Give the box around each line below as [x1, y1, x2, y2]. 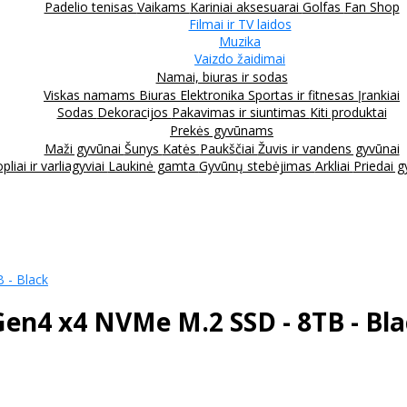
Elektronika [180, 85, 248, 104]
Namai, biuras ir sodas [155, 67, 288, 85]
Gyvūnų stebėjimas [198, 156, 315, 174]
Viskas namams [44, 85, 139, 104]
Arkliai [314, 156, 353, 174]
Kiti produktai [309, 103, 387, 121]
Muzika [219, 32, 261, 50]
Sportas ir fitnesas [248, 85, 358, 104]
